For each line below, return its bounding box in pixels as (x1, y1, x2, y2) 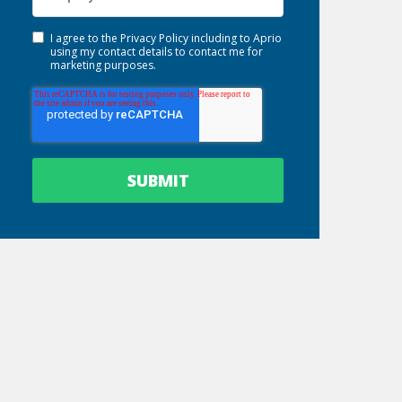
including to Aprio (188, 31, 283, 46)
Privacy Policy (120, 31, 189, 46)
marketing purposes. (50, 57, 157, 73)
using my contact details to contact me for (50, 44, 264, 59)
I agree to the (50, 31, 121, 46)
